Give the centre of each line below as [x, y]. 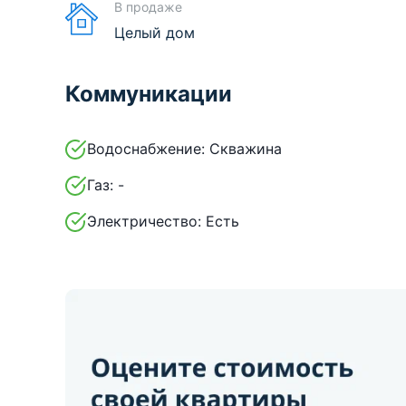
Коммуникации [149, 93]
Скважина [246, 148]
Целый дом [155, 32]
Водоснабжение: [146, 148]
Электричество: [146, 221]
